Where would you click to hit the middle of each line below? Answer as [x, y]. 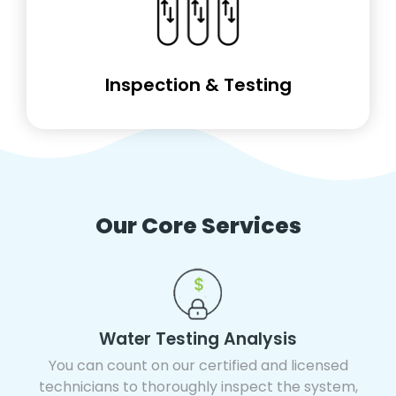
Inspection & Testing [198, 84]
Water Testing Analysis [198, 339]
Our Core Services [198, 225]
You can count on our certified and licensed [198, 365]
